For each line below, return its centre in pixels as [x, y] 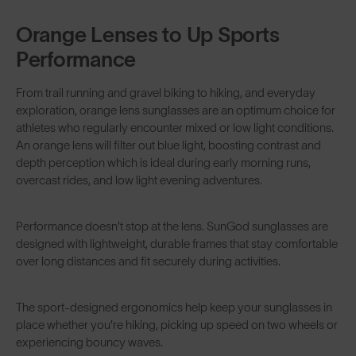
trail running [75, 92]
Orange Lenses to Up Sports [148, 34]
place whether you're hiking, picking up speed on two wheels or [177, 324]
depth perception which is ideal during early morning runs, [163, 162]
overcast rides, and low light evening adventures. [140, 180]
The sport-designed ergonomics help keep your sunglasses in [174, 307]
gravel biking [162, 92]
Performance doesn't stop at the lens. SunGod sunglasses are [172, 226]
